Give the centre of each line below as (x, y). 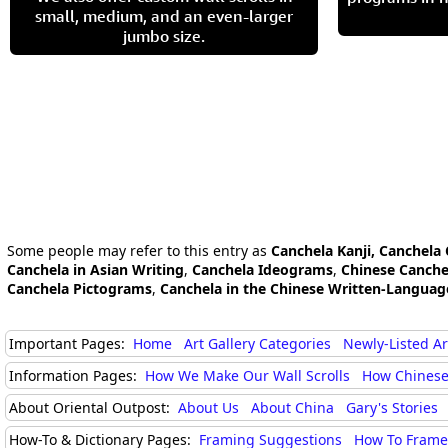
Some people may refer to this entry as (139, 250)
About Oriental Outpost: (91, 407)
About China (292, 407)
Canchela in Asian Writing (95, 269)
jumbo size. (164, 36)
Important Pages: (69, 343)
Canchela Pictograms (79, 288)
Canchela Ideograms (262, 269)
